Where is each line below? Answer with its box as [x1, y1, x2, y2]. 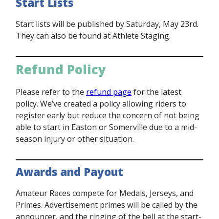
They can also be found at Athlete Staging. [16, 30, 171, 41]
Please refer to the [16, 86, 86, 97]
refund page [86, 86, 131, 97]
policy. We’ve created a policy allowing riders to [16, 98, 186, 109]
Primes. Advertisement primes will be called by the [16, 199, 197, 210]
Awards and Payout [16, 164, 123, 179]
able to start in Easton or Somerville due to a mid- [16, 121, 197, 132]
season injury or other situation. [16, 133, 134, 144]
